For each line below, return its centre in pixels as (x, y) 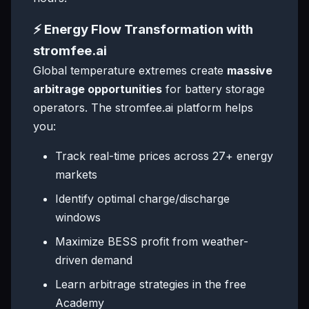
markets (76, 175)
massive (250, 70)
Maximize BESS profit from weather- (152, 241)
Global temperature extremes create (130, 70)
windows (78, 217)
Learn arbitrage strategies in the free (151, 284)
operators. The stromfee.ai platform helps (143, 108)
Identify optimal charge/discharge (142, 199)
